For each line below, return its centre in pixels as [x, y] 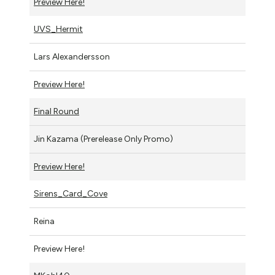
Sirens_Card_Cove [71, 194]
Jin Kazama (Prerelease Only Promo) [103, 139]
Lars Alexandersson [72, 57]
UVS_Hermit [58, 29]
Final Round [56, 111]
